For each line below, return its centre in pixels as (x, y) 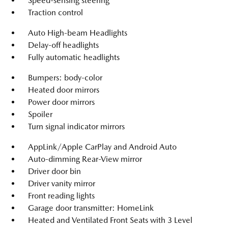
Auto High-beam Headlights (78, 33)
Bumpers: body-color (65, 78)
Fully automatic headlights (74, 57)
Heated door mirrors (64, 90)
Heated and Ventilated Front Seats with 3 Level (110, 220)
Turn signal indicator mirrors (76, 126)
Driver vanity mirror (62, 183)
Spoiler (40, 114)
